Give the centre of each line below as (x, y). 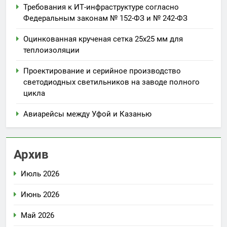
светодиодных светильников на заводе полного (111, 82)
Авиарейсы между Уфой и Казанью (87, 114)
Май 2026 (37, 216)
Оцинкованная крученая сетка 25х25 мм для (103, 39)
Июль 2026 (40, 174)
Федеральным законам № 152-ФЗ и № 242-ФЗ (105, 18)
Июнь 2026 (40, 195)
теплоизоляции (51, 50)
